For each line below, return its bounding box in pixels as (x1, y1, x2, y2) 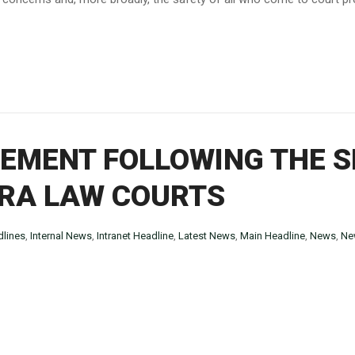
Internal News (30, 230, 92, 242)
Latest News (178, 230, 235, 242)
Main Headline (240, 230, 305, 242)
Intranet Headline (97, 230, 174, 242)
